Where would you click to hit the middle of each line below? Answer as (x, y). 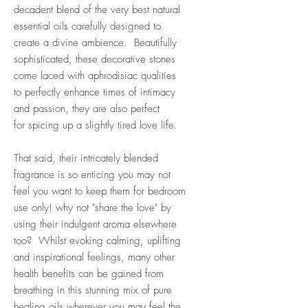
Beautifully (155, 42)
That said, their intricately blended (86, 158)
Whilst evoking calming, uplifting (108, 240)
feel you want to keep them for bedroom (100, 191)
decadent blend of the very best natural (97, 9)
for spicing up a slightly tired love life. (96, 125)
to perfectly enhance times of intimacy (95, 92)
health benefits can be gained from (89, 273)
